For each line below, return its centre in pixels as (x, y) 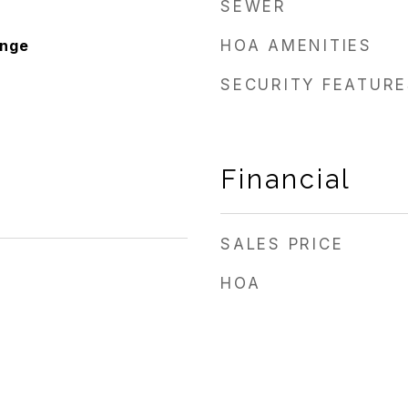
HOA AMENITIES (296, 46)
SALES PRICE (282, 244)
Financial (286, 179)
